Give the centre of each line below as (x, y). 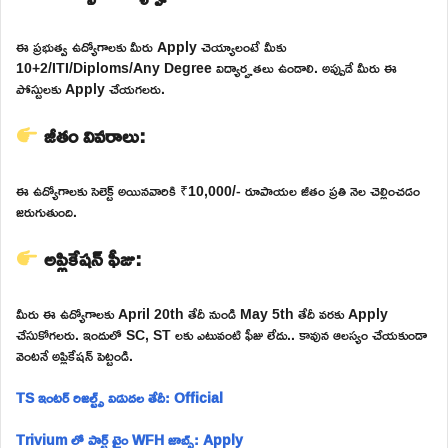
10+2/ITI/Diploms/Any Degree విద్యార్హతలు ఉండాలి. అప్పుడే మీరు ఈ (206, 67)
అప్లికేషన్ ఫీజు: (90, 257)
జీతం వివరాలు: (92, 134)
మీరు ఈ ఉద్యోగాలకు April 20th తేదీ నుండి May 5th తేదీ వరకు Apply (202, 313)
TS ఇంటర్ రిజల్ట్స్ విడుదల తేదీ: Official (119, 397)
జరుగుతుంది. (46, 211)
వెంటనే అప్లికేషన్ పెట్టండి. (74, 355)
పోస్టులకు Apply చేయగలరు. (90, 88)
